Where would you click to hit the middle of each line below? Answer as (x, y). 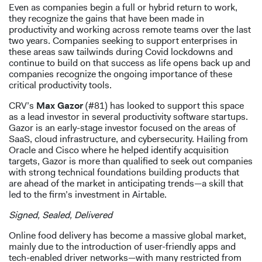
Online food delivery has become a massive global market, (127, 236)
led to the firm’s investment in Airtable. (88, 195)
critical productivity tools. (60, 85)
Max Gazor (60, 106)
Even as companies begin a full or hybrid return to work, (123, 8)
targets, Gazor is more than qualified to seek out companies (131, 161)
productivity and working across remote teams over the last (130, 30)
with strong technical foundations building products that (124, 173)
